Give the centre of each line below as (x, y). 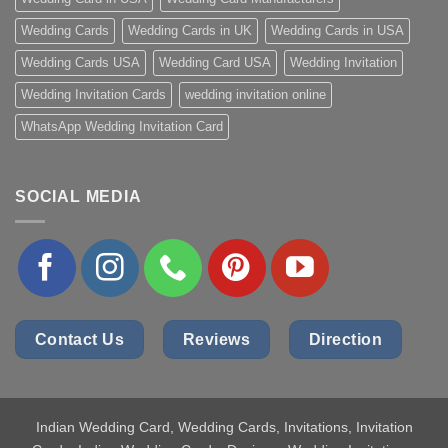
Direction (346, 339)
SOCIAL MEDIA (78, 197)
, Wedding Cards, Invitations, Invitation (291, 426)
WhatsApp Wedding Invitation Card (122, 127)
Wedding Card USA (215, 63)
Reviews (217, 339)
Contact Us (79, 339)
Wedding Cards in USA (337, 31)
